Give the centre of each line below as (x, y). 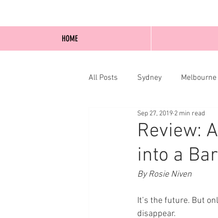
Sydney (149, 78)
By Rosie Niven (164, 174)
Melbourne (199, 78)
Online (173, 117)
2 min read (190, 113)
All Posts (103, 78)
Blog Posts (126, 117)
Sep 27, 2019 (155, 113)
